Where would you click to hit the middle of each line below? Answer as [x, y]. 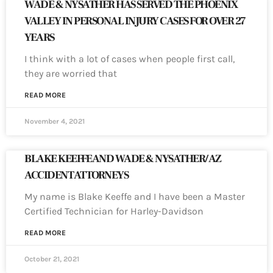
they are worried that [71, 74]
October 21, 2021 [52, 259]
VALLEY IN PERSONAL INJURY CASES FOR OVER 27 [135, 21]
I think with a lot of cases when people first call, [129, 59]
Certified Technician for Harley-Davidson [114, 211]
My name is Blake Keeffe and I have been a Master [135, 197]
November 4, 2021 [55, 122]
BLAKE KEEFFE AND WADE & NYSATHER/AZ [123, 159]
